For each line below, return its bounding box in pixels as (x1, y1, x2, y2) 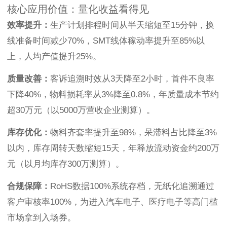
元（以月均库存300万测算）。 (7, 159, 124, 169)
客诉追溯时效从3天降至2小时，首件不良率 (50, 74, 214, 84)
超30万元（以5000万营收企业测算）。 (7, 105, 155, 116)
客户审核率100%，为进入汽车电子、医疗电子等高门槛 (7, 197, 218, 207)
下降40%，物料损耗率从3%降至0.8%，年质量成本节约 (7, 90, 219, 100)
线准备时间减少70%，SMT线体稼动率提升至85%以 (7, 36, 205, 46)
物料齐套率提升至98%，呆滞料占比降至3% (50, 128, 217, 138)
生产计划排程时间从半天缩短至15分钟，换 (50, 20, 214, 30)
